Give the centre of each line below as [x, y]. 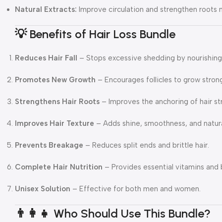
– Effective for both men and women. [136, 189]
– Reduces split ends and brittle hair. [146, 145]
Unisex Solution [43, 189]
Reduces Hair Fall [46, 58]
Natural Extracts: [46, 9]
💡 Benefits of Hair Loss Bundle [95, 34]
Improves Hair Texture [55, 123]
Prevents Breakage [49, 145]
